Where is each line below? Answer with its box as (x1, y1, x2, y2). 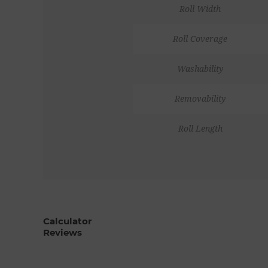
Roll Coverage (173, 33, 227, 44)
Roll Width (179, 4, 221, 14)
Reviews (43, 226, 82, 238)
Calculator (43, 215, 92, 227)
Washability (177, 63, 223, 74)
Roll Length (178, 123, 223, 133)
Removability (175, 93, 226, 103)
